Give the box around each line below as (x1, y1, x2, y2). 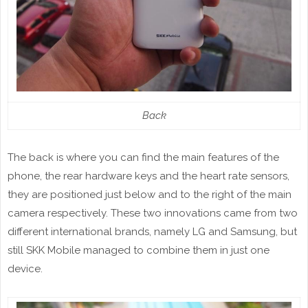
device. (8, 263, 43, 276)
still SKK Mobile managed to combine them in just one (8, 244, 269, 257)
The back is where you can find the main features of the (8, 151, 279, 164)
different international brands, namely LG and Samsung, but (8, 225, 297, 239)
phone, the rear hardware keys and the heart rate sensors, (8, 170, 289, 183)
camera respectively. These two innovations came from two (8, 207, 298, 220)
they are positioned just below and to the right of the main (8, 188, 291, 201)
